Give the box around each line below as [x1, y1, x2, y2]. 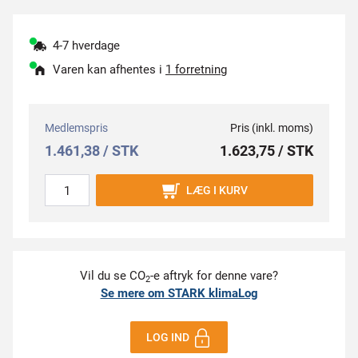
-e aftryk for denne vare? [150, 268, 278, 283]
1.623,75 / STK [220, 142, 313, 159]
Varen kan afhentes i [53, 62, 165, 77]
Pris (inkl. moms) [230, 121, 313, 134]
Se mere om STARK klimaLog [100, 286, 258, 300]
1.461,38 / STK [45, 142, 138, 159]
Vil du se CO [80, 268, 145, 283]
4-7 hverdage [53, 38, 120, 53]
